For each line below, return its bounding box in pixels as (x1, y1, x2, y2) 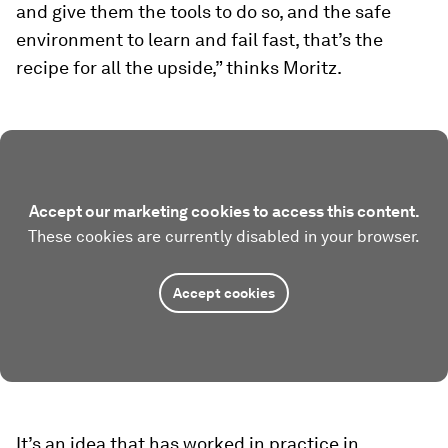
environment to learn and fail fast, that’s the (16, 29, 383, 50)
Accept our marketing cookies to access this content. (28, 202, 420, 221)
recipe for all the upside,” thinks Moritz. (16, 57, 342, 78)
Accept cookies (173, 285, 275, 301)
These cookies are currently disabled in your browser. (28, 227, 420, 246)
